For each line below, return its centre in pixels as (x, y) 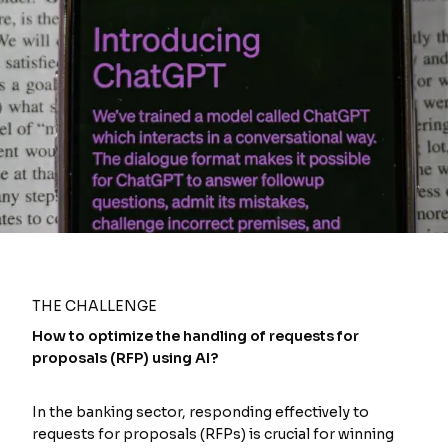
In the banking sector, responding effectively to (200, 412)
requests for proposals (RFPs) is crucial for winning (213, 434)
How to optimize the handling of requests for (195, 336)
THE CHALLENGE (94, 306)
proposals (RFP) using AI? (125, 358)
